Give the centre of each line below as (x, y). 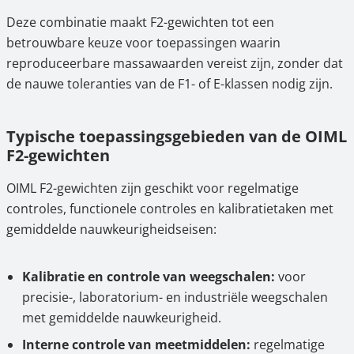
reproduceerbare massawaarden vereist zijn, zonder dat (175, 63)
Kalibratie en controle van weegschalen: (149, 277)
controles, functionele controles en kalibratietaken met (170, 209)
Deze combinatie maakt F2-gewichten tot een (140, 22)
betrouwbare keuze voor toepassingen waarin (143, 43)
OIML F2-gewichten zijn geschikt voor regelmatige (153, 188)
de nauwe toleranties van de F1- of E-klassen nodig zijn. (169, 84)
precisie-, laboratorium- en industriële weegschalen (175, 297)
